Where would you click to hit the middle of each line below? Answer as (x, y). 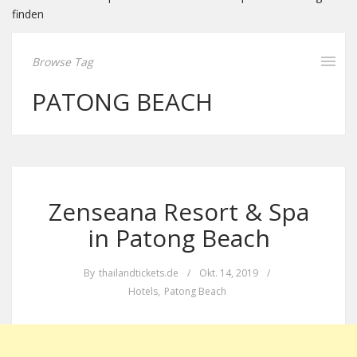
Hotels (143, 291)
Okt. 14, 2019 (228, 273)
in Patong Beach (178, 238)
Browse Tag (63, 62)
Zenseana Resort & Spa (178, 212)
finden (28, 14)
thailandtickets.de (138, 273)
